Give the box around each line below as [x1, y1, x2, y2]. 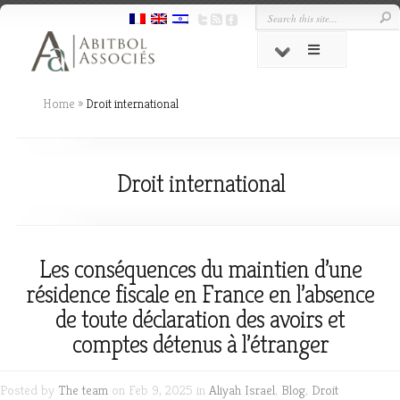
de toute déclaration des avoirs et [55, 304, 345, 335]
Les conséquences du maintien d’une [38, 254, 362, 285]
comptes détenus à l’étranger [71, 329, 329, 360]
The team [58, 381, 108, 398]
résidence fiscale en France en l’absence [26, 279, 374, 310]
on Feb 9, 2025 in [108, 381, 209, 398]
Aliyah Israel [209, 381, 275, 398]
